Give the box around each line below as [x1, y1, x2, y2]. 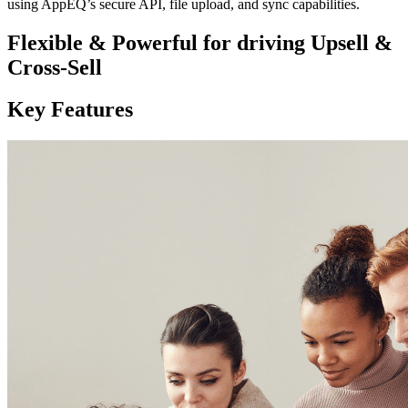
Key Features [7, 97, 133, 122]
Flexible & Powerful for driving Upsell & [7, 30, 393, 55]
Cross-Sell [7, 55, 102, 79]
